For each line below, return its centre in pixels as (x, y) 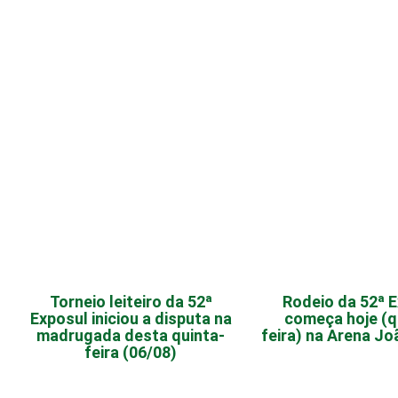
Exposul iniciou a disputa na (131, 319)
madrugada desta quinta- (131, 336)
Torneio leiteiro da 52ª (131, 302)
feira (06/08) (131, 353)
